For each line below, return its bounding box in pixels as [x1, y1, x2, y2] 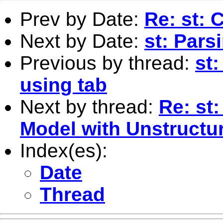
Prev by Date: [20, 8, 144, 30]
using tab [20, 74, 107, 96]
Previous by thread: [20, 52, 195, 74]
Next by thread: [20, 96, 159, 117]
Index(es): [20, 139, 108, 161]
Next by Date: [20, 30, 144, 52]
